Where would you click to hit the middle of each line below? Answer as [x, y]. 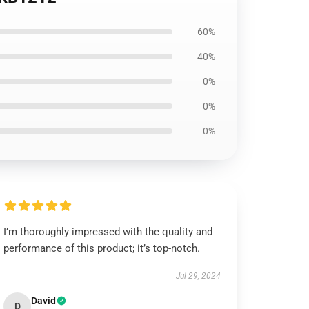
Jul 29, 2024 [198, 276]
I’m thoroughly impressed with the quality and [108, 232]
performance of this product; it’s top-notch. [102, 248]
